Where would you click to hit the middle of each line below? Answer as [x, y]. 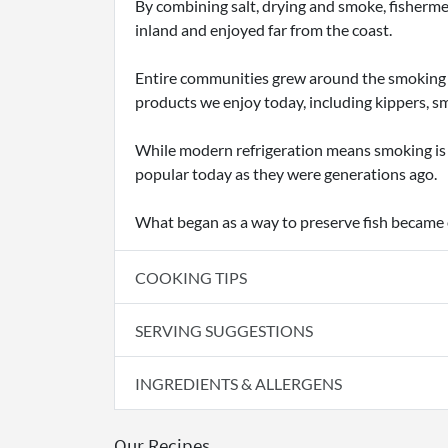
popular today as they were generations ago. [286, 174]
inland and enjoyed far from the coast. [263, 30]
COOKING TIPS [191, 277]
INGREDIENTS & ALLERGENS [246, 383]
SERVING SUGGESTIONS [224, 330]
